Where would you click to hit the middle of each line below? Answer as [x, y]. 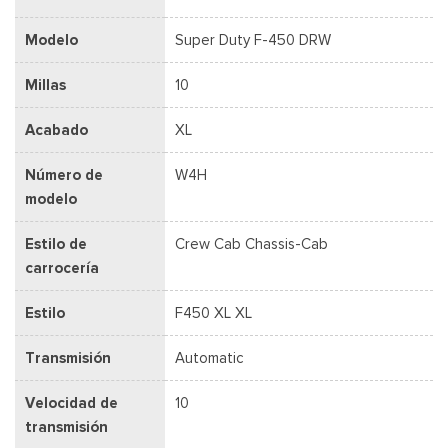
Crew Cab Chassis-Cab [251, 243]
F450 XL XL [213, 312]
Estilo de [56, 243]
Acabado [56, 129]
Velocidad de [71, 402]
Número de [64, 174]
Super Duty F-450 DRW [253, 39]
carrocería [62, 267]
